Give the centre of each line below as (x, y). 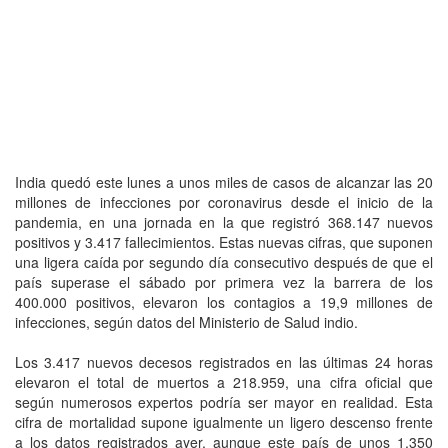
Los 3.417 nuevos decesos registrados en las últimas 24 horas (224, 361)
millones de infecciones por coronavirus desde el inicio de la (224, 201)
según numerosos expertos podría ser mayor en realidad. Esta (224, 401)
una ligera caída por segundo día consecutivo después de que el (224, 261)
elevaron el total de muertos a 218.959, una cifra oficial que (224, 381)
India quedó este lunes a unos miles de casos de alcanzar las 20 (224, 181)
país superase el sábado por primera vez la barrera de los (224, 281)
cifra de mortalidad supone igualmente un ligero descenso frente (224, 421)
